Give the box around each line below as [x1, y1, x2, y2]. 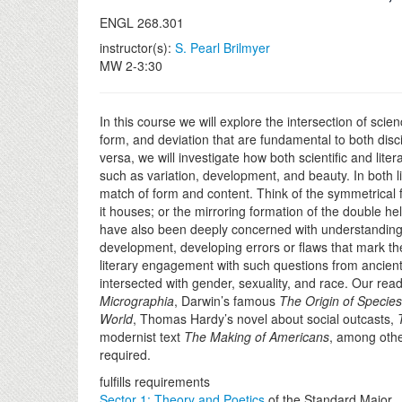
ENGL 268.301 [100, 13, 184, 31]
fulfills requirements [100, 372, 210, 390]
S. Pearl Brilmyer [175, 39, 270, 57]
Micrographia [100, 292, 174, 310]
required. [100, 345, 151, 363]
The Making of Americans [184, 328, 329, 345]
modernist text [100, 328, 184, 345]
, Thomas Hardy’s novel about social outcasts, [133, 310, 398, 328]
